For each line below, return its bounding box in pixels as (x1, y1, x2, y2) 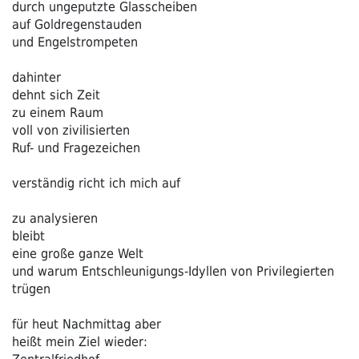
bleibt (12, 228, 45, 244)
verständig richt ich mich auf (12, 175, 180, 191)
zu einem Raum (12, 104, 103, 120)
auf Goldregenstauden (12, 16, 142, 32)
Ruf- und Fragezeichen (12, 139, 140, 155)
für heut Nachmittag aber (12, 316, 161, 332)
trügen (12, 280, 50, 296)
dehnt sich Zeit (12, 87, 100, 103)
